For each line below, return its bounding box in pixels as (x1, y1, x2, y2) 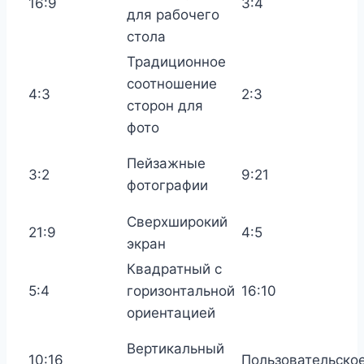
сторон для (127, 97, 203, 115)
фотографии (127, 177, 208, 194)
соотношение (127, 76, 217, 93)
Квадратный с (127, 261, 222, 278)
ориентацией (127, 305, 215, 322)
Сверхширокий (127, 214, 227, 231)
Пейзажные (127, 155, 206, 172)
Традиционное (127, 54, 226, 71)
